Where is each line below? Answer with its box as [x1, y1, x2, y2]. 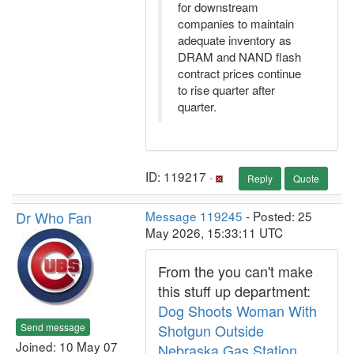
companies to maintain [178, 15, 294, 32]
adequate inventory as [178, 32, 292, 48]
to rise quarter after [178, 81, 275, 98]
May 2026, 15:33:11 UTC [145, 224, 283, 241]
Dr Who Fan [16, 207, 92, 228]
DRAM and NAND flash [178, 48, 301, 65]
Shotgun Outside [158, 320, 264, 341]
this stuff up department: [158, 281, 311, 301]
